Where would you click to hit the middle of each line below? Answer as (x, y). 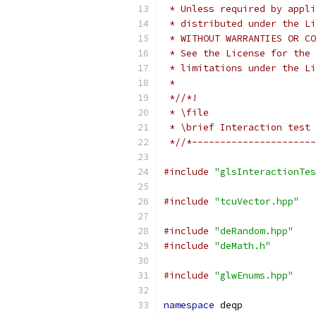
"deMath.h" (243, 246)
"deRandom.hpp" (254, 231)
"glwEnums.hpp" (254, 275)
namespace (189, 305)
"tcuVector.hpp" (257, 201)
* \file (186, 113)
